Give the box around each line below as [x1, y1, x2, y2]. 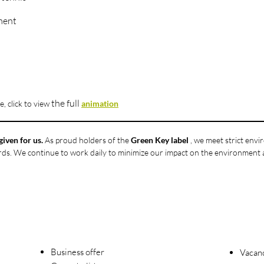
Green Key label [131, 135, 189, 145]
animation [81, 98, 118, 108]
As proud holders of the [43, 135, 131, 145]
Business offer [51, 246, 104, 258]
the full [49, 97, 81, 109]
